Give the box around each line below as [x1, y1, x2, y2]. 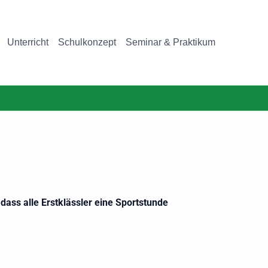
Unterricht [7, 37, 48, 47]
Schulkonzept [58, 37, 116, 47]
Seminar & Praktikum [126, 37, 215, 47]
